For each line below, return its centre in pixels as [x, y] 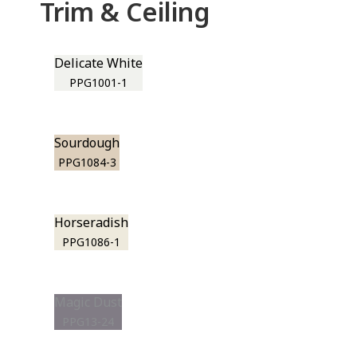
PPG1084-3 [87, 162]
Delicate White [99, 63]
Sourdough [87, 143]
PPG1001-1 [99, 82]
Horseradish [92, 222]
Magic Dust [88, 302]
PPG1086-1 [92, 242]
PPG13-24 [88, 322]
